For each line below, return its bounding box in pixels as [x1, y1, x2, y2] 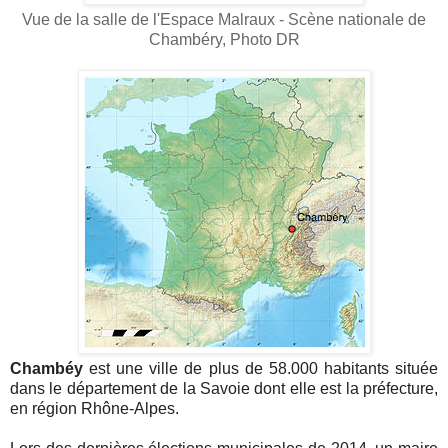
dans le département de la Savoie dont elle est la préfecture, [10, 379, 438, 397]
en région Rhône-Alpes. [10, 399, 183, 417]
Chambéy [10, 359, 83, 377]
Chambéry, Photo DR [148, 30, 300, 48]
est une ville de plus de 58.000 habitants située [83, 359, 438, 377]
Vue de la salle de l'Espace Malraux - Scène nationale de [22, 10, 426, 28]
